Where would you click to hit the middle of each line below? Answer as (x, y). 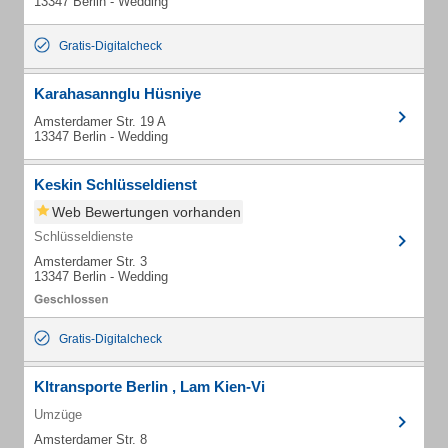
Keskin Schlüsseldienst (115, 184)
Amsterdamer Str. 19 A (100, 121)
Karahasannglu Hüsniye (117, 93)
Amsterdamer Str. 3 (90, 261)
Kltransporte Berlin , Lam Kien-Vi (149, 386)
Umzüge (58, 414)
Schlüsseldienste (83, 236)
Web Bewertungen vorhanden (146, 212)
